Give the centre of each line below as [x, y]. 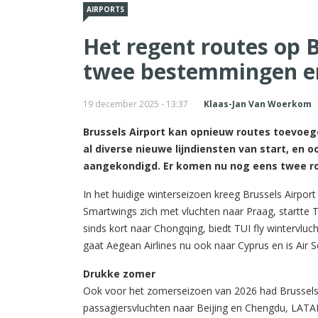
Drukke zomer [119, 274]
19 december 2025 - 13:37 [136, 104]
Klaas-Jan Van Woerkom [258, 104]
